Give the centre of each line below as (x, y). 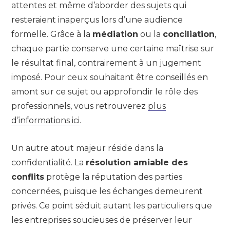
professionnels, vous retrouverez (80, 106)
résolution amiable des (137, 163)
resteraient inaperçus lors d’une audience (97, 20)
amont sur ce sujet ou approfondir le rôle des (104, 91)
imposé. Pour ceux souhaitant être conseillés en (110, 77)
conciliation (189, 34)
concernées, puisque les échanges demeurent (107, 191)
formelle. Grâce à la (52, 34)
